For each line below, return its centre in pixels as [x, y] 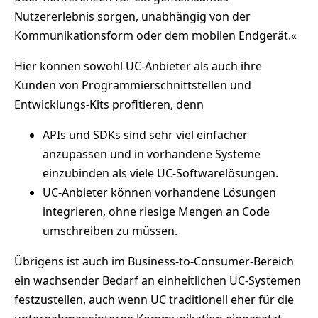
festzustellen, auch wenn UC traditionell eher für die [154, 300]
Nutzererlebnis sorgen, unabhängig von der [132, 17]
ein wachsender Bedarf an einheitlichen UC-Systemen [158, 281]
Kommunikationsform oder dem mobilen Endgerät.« [155, 36]
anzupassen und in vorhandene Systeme [152, 154]
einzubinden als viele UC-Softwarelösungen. [160, 174]
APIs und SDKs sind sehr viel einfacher [145, 135]
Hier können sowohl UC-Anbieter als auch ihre [138, 66]
